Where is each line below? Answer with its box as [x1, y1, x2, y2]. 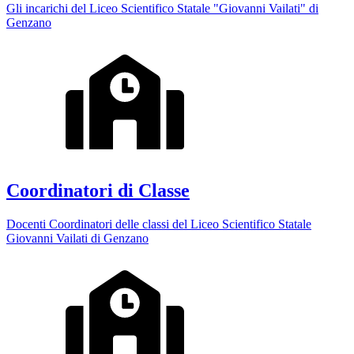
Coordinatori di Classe [6, 180, 190, 201]
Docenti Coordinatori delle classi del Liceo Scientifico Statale [6, 217, 311, 232]
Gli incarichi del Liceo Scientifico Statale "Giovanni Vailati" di [6, 2, 318, 16]
